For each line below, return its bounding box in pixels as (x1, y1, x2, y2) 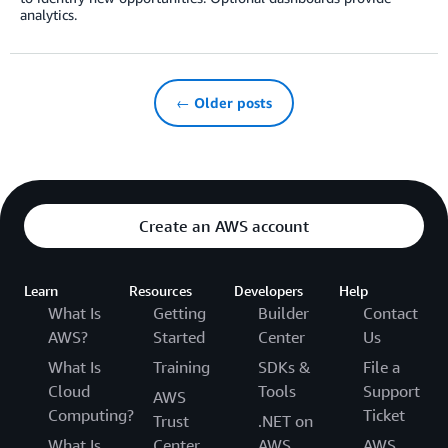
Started (153, 326, 205, 347)
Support (363, 380, 420, 401)
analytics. (20, 5, 77, 23)
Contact (363, 302, 418, 323)
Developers (234, 281, 303, 299)
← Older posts (176, 93, 272, 111)
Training (153, 356, 210, 377)
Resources (129, 281, 192, 299)
